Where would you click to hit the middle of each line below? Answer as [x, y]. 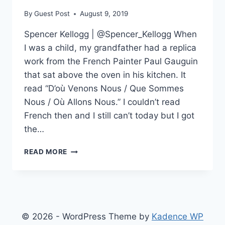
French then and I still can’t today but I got [109, 116]
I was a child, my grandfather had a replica [110, 48]
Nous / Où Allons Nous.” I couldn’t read [102, 102]
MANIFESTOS [91, 202]
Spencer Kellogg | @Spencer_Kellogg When [110, 34]
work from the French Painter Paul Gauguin [111, 62]
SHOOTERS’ [88, 192]
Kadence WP [178, 217]
